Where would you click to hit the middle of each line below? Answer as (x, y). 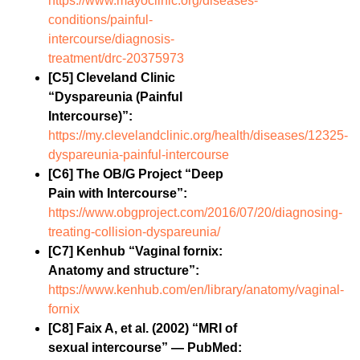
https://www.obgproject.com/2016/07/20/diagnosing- (195, 213)
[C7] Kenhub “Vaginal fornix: (135, 252)
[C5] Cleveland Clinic (112, 78)
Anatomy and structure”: (124, 271)
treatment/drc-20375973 (116, 59)
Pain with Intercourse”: (118, 194)
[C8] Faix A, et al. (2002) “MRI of (143, 329)
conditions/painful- (100, 20)
